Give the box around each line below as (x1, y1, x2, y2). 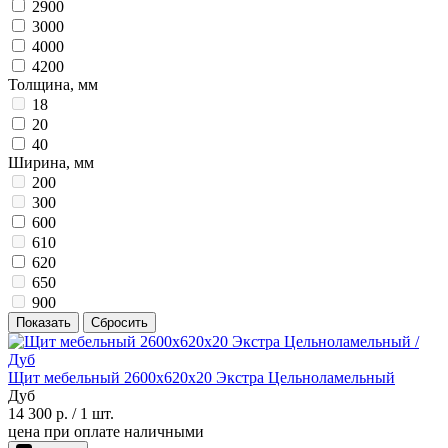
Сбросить (91, 314, 148, 330)
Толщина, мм (8, 75, 98, 93)
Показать (16, 314, 71, 330)
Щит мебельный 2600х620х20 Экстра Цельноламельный (8, 368, 395, 386)
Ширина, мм (8, 153, 94, 171)
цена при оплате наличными (8, 422, 204, 440)
